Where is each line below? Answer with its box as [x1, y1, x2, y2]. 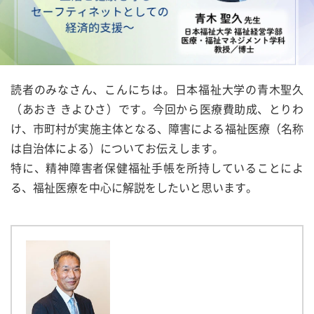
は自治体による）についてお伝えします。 [11, 139, 224, 156]
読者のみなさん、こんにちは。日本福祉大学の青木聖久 [11, 81, 303, 97]
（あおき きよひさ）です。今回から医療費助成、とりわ [11, 100, 303, 117]
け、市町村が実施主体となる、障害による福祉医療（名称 [11, 120, 303, 137]
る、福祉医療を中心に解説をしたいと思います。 [11, 179, 257, 196]
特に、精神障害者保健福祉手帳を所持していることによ [11, 159, 303, 176]
